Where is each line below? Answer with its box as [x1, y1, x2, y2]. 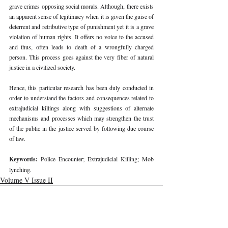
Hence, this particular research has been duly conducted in [9, 83, 154, 92]
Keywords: [9, 154, 41, 163]
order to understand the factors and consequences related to [9, 93, 154, 102]
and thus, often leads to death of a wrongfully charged [9, 42, 154, 51]
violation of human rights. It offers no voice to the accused [9, 32, 154, 41]
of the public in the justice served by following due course [9, 124, 154, 132]
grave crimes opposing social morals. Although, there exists [9, 2, 154, 10]
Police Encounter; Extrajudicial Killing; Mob [41, 154, 154, 163]
